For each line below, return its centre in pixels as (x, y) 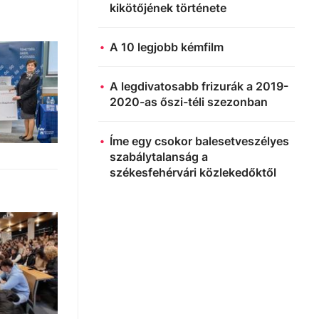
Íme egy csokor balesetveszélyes (199, 141)
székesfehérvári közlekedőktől (193, 172)
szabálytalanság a (159, 157)
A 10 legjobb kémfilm (167, 47)
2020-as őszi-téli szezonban (189, 102)
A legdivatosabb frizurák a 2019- (199, 86)
